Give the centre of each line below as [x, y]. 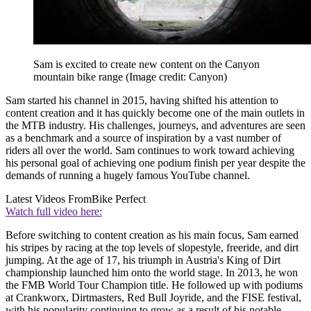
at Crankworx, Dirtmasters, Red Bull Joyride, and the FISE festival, [153, 297]
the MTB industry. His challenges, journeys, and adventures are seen [155, 125]
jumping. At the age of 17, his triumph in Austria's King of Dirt [143, 260]
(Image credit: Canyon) [176, 76]
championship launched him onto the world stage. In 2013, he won [152, 272]
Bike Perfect [119, 199]
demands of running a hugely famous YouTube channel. [128, 175]
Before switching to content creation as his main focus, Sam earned [152, 235]
